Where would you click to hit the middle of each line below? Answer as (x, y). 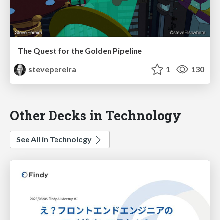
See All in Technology (55, 139)
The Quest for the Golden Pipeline (80, 51)
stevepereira (52, 69)
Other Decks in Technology (96, 115)
